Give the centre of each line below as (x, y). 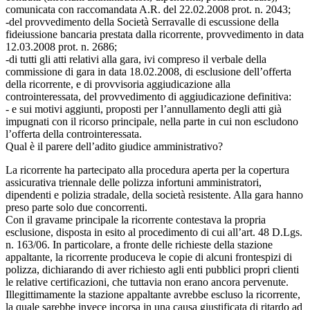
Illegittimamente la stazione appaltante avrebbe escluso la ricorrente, (153, 294)
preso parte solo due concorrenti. (76, 207)
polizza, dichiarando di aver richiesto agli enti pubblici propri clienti (152, 269)
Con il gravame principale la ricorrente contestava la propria (136, 219)
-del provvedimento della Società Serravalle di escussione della (142, 21)
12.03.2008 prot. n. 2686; (61, 46)
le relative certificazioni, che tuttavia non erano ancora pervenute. (147, 282)
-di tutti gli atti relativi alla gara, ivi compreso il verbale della (136, 59)
